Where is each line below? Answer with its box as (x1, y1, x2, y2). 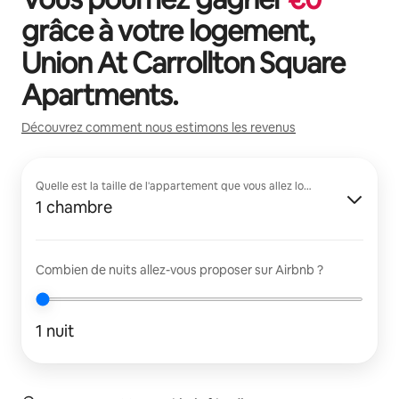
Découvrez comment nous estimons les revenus (21, 119, 296, 135)
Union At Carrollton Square (21, 45, 346, 81)
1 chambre (36, 197, 112, 217)
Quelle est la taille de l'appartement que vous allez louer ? (36, 179, 329, 193)
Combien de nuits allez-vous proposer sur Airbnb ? (36, 262, 323, 278)
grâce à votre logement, (21, 12, 314, 49)
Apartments (21, 77, 173, 113)
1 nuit (36, 321, 74, 341)
